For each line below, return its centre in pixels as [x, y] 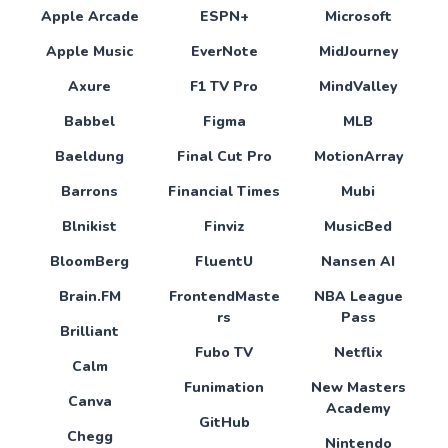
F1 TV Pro [224, 86]
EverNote [224, 51]
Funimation [224, 387]
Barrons [90, 191]
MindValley [358, 86]
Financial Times [224, 191]
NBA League [358, 296]
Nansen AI [358, 261]
